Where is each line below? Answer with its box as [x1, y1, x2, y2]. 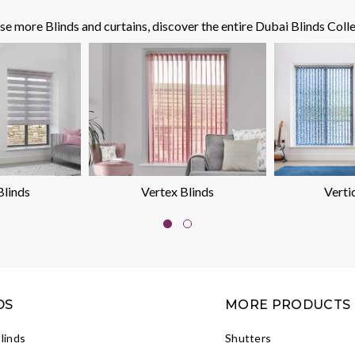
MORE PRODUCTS [225, 296, 351, 312]
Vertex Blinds [141, 183, 214, 199]
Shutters [225, 330, 272, 345]
